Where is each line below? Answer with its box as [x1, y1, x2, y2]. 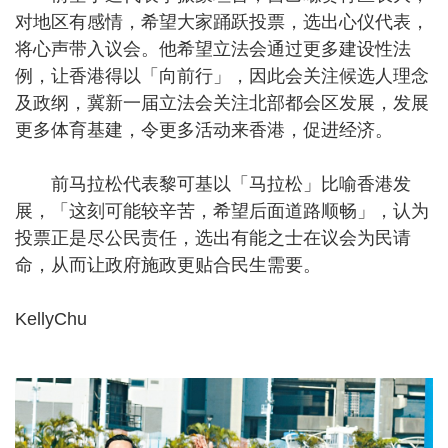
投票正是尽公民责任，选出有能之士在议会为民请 [15, 227, 411, 248]
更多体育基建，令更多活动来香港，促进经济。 [15, 119, 393, 140]
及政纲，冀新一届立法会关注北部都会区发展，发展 [15, 92, 429, 113]
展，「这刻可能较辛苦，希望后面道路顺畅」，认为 [15, 200, 429, 221]
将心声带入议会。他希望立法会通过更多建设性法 [15, 38, 411, 59]
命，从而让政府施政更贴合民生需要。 [15, 254, 321, 275]
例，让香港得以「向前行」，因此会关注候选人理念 [15, 65, 429, 86]
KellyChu [15, 308, 87, 329]
